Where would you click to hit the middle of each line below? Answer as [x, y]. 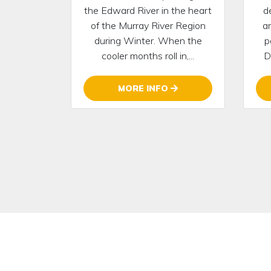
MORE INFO [144, 88]
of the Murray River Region [148, 25]
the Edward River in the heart [148, 10]
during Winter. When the [148, 40]
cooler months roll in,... [148, 55]
